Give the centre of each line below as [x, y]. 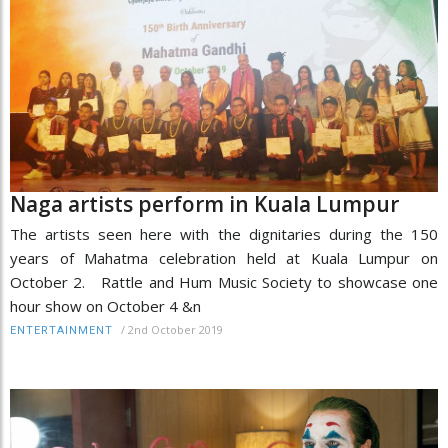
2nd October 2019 [175, 329]
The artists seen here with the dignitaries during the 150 [224, 233]
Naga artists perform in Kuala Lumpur [204, 203]
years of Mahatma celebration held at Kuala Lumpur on [224, 257]
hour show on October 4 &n [105, 305]
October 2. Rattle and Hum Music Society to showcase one [224, 281]
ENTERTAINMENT [61, 330]
